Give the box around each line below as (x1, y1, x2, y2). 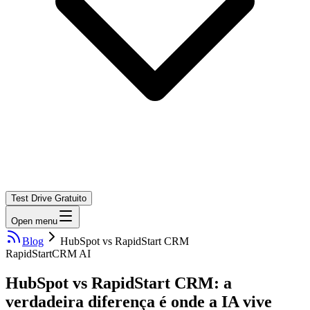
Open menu (11, 216, 57, 226)
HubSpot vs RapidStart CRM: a (6, 273, 232, 292)
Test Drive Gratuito (11, 193, 86, 203)
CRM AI (52, 248, 91, 259)
